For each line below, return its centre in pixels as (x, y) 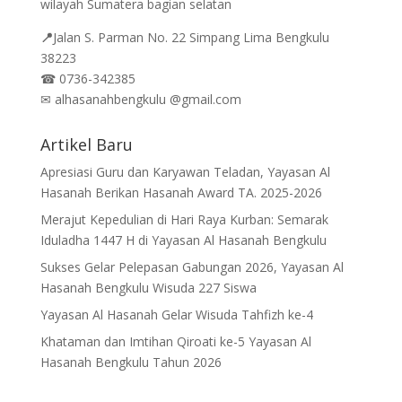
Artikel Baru (86, 144)
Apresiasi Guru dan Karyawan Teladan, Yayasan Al (185, 172)
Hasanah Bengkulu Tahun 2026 (131, 362)
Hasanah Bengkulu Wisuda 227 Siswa (148, 288)
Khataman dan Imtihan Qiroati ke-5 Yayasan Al (175, 341)
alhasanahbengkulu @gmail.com (148, 99)
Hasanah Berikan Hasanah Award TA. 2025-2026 (181, 192)
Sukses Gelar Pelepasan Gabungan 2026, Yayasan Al (192, 267)
